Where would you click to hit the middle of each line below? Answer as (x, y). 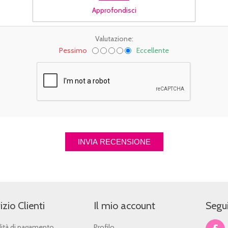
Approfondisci (114, 10)
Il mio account (124, 206)
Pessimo (73, 50)
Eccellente (153, 50)
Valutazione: (114, 39)
